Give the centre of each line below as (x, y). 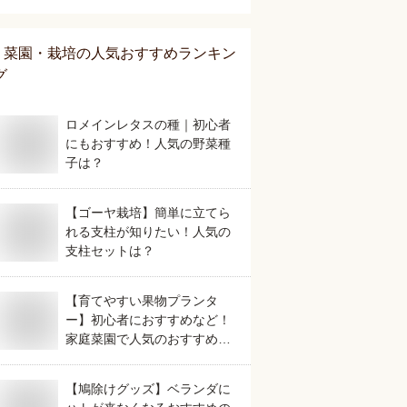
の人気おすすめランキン (156, 53)
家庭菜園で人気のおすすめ (142, 339)
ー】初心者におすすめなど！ (148, 320)
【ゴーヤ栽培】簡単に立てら (148, 213)
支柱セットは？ (110, 251)
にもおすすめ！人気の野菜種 (148, 144)
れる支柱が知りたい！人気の (148, 232)
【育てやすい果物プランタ (142, 301)
